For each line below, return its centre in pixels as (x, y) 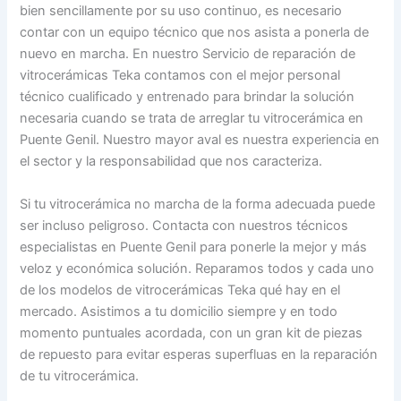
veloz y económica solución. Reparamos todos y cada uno (197, 268)
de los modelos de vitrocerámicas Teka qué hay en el (180, 290)
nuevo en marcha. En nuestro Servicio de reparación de (188, 54)
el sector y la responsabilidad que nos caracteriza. (171, 162)
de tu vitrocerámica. (80, 375)
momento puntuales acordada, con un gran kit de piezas (192, 333)
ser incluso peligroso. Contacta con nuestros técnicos (184, 225)
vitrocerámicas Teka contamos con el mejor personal (180, 76)
